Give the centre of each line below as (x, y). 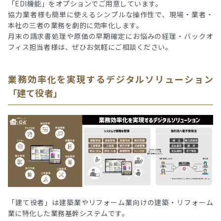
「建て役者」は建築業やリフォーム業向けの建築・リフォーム (110, 203)
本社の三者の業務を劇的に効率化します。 (76, 25)
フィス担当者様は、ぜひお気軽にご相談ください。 (90, 47)
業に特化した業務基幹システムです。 (69, 213)
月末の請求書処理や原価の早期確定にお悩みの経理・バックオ (110, 36)
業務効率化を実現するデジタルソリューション (110, 79)
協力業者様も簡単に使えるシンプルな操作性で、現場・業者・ (110, 14)
